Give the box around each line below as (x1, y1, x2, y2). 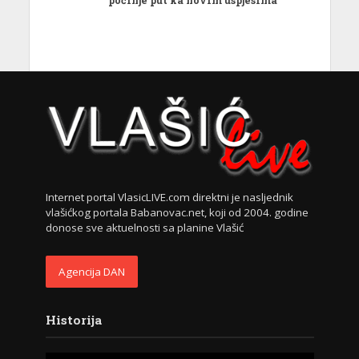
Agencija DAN (58, 264, 125, 279)
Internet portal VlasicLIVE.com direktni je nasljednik (45, 189, 293, 204)
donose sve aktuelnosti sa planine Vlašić (45, 220, 244, 235)
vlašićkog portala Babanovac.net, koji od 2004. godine (45, 204, 309, 220)
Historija (45, 311, 102, 328)
